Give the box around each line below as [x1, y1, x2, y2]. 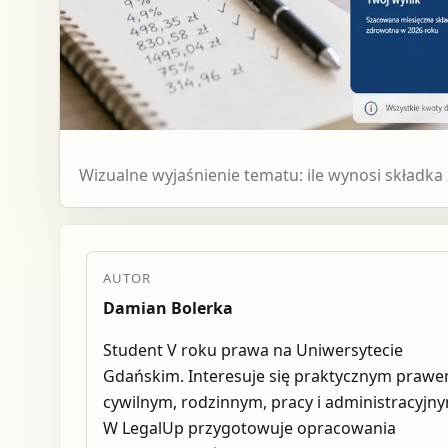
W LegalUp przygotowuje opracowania [102, 416, 396, 439]
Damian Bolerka [102, 296, 233, 319]
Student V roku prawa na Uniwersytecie [102, 338, 403, 361]
